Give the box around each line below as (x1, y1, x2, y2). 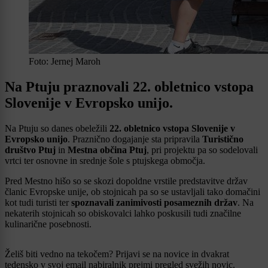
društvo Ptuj (5, 145, 56, 156)
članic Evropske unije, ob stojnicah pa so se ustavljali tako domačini (5, 187, 260, 197)
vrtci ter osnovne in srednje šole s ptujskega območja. (5, 156, 205, 166)
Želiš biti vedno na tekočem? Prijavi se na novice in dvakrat (5, 249, 229, 260)
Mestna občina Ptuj (68, 145, 147, 156)
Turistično (202, 134, 243, 145)
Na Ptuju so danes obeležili (5, 123, 109, 134)
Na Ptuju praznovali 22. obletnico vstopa (5, 79, 254, 95)
